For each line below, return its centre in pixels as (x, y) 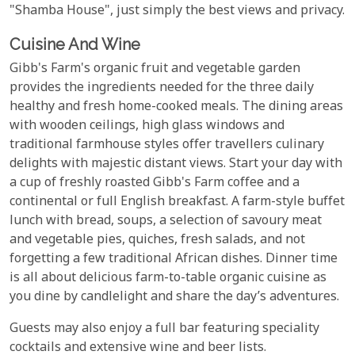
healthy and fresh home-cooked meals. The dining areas (176, 107)
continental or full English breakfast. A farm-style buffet (177, 202)
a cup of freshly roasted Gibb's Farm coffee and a (155, 183)
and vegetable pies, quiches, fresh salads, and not (157, 240)
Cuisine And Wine (75, 45)
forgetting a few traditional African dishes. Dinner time (174, 259)
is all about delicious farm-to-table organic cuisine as (168, 278)
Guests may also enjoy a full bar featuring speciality (164, 329)
